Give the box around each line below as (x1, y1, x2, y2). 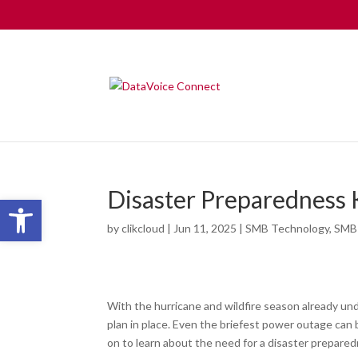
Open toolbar (7, 191, 88, 222)
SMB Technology (245, 221, 330, 235)
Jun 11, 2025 (173, 221, 237, 235)
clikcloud (121, 221, 165, 235)
